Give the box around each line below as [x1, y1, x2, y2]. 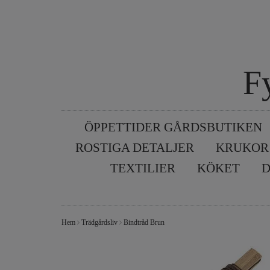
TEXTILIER [110, 161, 175, 175]
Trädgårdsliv [81, 218, 118, 227]
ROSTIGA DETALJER [75, 140, 194, 155]
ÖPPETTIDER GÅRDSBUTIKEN [84, 120, 262, 134]
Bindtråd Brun [124, 218, 165, 227]
